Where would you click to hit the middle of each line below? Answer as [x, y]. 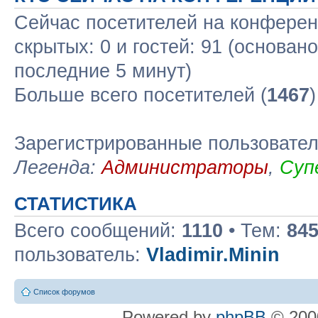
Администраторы [185, 168]
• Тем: [255, 231]
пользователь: [80, 255]
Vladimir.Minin [213, 255]
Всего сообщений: [98, 231]
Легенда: [58, 168]
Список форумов [64, 291]
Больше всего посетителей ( [141, 95]
